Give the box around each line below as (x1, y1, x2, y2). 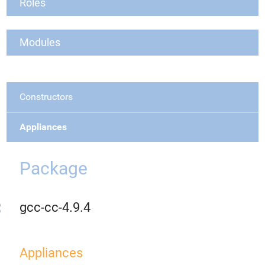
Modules (20, 36, 60, 49)
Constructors (20, 91, 73, 102)
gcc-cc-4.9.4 (20, 200, 91, 215)
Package (20, 158, 88, 179)
